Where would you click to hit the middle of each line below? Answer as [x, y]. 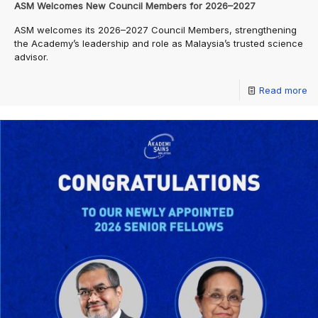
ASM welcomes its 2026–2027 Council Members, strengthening [155, 30]
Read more [283, 90]
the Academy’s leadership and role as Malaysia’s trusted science [159, 43]
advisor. [31, 57]
